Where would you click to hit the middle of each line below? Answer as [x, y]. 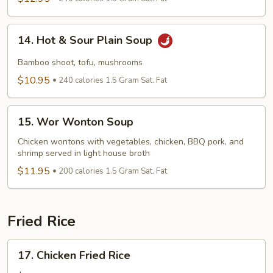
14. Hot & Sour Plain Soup [87, 40]
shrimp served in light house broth [84, 153]
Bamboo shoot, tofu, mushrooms [80, 62]
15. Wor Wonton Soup [76, 122]
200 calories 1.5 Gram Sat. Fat [113, 171]
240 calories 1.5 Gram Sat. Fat [113, 80]
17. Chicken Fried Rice [74, 255]
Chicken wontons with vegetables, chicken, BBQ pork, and [131, 141]
